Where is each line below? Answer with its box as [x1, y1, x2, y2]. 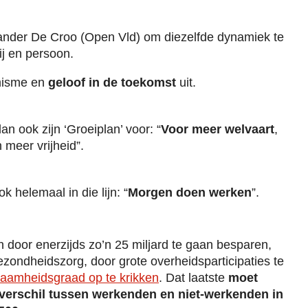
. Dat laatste [159, 271, 228, 285]
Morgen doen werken [127, 185, 252, 199]
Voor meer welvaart [160, 122, 274, 136]
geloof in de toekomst [44, 75, 179, 89]
